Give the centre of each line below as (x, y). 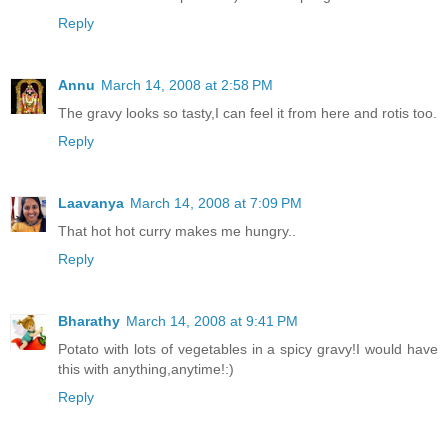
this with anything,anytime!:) (146, 369)
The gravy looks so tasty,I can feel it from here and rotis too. (247, 113)
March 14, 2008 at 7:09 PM (216, 203)
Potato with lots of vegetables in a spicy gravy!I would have (248, 349)
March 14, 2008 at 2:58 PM (187, 85)
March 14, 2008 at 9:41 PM (212, 321)
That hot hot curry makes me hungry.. (177, 231)
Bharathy (89, 321)
